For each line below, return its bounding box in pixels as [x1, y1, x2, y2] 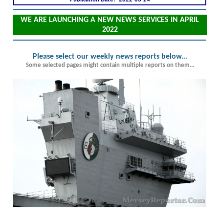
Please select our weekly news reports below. [32, 53, 183, 61]
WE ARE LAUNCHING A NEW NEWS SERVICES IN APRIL [21, 16, 199, 24]
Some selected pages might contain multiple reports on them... [25, 62, 194, 68]
